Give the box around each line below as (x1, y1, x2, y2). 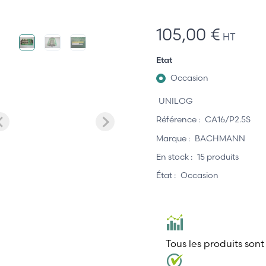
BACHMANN (195, 132, 245, 144)
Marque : (156, 132, 190, 144)
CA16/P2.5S (205, 114, 251, 125)
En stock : (156, 151, 192, 162)
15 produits (197, 151, 239, 162)
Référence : (156, 114, 200, 125)
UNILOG (159, 95, 193, 106)
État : (156, 170, 176, 181)
